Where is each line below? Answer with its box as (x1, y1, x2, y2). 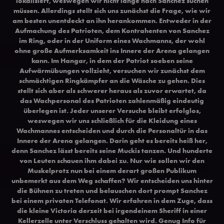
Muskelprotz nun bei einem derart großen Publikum (27, 165, 196, 175)
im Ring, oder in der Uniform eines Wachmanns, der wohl (19, 35, 205, 45)
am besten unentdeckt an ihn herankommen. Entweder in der (12, 15, 211, 25)
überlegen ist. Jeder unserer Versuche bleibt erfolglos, (23, 105, 201, 115)
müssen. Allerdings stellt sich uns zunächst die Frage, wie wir (13, 5, 210, 15)
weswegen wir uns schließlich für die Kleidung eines (27, 115, 197, 125)
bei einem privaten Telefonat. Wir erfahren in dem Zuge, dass (11, 195, 212, 205)
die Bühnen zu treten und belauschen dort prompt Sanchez (16, 185, 207, 195)
